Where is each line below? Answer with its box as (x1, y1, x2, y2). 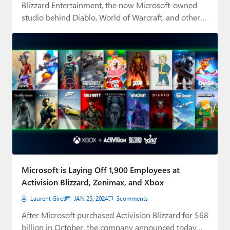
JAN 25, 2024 (74, 195, 108, 202)
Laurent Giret (30, 195, 65, 202)
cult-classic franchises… (22, 24, 104, 35)
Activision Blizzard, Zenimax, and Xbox (22, 177, 164, 187)
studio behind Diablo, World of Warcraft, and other (22, 11, 200, 23)
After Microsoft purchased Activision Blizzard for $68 (22, 209, 208, 220)
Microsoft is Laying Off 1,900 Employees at (22, 164, 180, 175)
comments (120, 195, 148, 202)
